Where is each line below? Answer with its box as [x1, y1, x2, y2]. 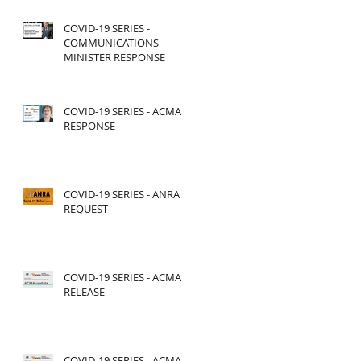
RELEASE [64, 284, 105, 299]
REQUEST [64, 201, 108, 216]
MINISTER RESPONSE [64, 50, 165, 64]
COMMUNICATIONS [64, 35, 159, 50]
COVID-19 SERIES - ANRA [64, 187, 180, 201]
